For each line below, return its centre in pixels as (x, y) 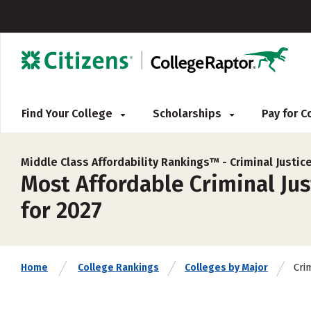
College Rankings (118, 268)
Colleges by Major (226, 268)
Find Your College (68, 114)
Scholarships (188, 114)
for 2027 (61, 210)
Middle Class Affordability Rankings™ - (125, 162)
